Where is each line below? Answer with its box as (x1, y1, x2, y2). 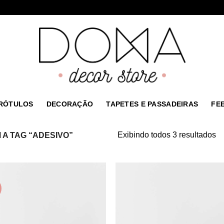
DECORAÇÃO (46, 100, 93, 108)
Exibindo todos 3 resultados (117, 130, 216, 139)
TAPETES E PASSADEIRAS (106, 100, 198, 108)
